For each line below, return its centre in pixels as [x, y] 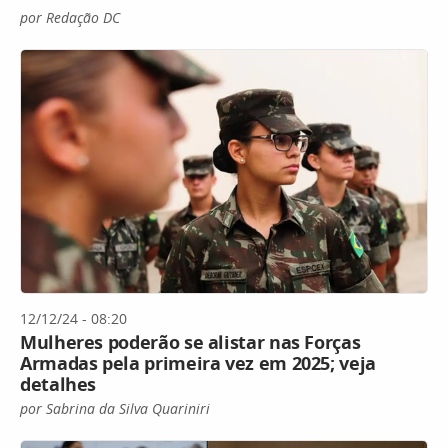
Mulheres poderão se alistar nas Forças [190, 342]
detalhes [58, 384]
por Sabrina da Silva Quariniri [115, 409]
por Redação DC [70, 18]
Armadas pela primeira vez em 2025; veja [198, 363]
